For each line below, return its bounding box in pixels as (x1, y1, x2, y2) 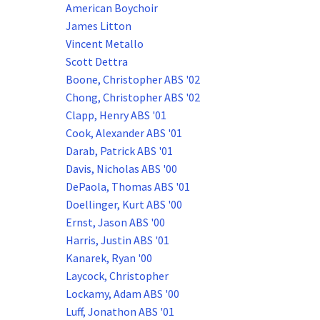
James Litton (66, 19, 131, 34)
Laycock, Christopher (66, 269, 169, 284)
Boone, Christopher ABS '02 (66, 72, 200, 87)
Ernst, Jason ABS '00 (66, 215, 165, 230)
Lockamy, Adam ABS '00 (66, 286, 179, 301)
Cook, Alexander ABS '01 (66, 126, 182, 141)
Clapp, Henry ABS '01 (66, 108, 166, 123)
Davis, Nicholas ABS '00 (66, 161, 177, 176)
